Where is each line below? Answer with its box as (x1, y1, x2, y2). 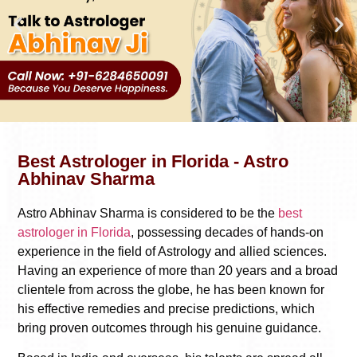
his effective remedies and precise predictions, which (18, 301, 315, 316)
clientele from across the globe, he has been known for (18, 282, 324, 296)
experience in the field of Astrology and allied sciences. (18, 244, 327, 258)
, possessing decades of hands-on (131, 225, 324, 239)
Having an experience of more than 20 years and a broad (18, 263, 338, 277)
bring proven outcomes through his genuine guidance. (18, 320, 324, 335)
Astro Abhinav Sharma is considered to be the (18, 206, 278, 220)
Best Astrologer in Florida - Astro (18, 151, 288, 171)
